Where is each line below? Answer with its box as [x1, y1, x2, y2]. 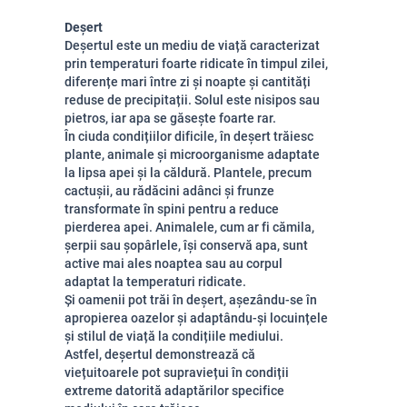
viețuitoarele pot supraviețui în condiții [65, 365, 289, 380]
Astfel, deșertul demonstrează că [65, 347, 255, 362]
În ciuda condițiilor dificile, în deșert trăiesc [65, 129, 313, 144]
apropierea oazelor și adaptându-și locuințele [65, 311, 328, 325]
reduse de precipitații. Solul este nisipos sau [65, 93, 320, 107]
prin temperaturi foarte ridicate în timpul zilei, [65, 56, 328, 71]
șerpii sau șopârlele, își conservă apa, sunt [65, 238, 308, 253]
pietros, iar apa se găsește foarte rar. [65, 111, 276, 125]
